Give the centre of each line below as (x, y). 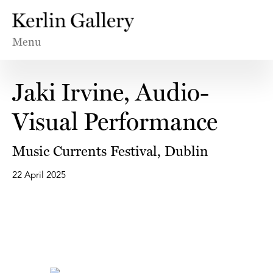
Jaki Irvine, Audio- (111, 93)
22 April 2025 (39, 176)
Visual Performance (115, 122)
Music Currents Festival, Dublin (110, 151)
